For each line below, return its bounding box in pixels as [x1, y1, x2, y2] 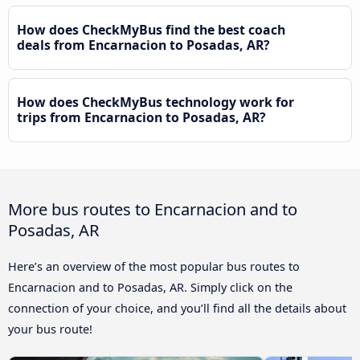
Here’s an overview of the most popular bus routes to [8, 258, 300, 274]
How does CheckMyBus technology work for [17, 93, 294, 112]
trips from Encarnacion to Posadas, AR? [17, 108, 266, 127]
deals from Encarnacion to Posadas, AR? [17, 36, 270, 55]
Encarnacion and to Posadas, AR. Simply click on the [8, 279, 292, 295]
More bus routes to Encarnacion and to [8, 197, 297, 220]
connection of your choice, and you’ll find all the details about [8, 300, 346, 316]
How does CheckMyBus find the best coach [17, 21, 285, 39]
